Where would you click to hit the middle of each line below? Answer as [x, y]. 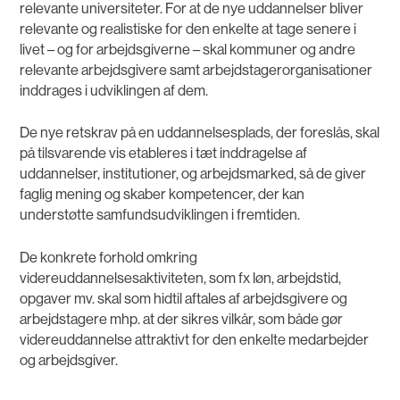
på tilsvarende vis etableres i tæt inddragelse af [164, 154]
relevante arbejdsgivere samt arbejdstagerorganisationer [196, 70]
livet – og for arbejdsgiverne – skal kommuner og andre [188, 49]
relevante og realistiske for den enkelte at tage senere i [188, 29]
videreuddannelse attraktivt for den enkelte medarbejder [195, 340]
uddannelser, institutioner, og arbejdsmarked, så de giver [193, 174]
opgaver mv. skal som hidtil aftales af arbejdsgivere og [184, 299]
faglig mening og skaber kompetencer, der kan [162, 195]
